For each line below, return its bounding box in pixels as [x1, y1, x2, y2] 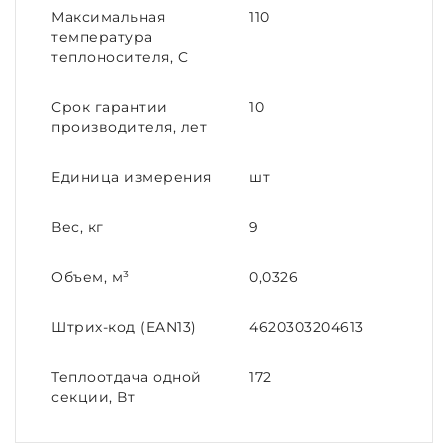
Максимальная [51, 9, 165, 25]
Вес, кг [51, 219, 104, 235]
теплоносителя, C [51, 49, 188, 65]
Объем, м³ [51, 269, 130, 285]
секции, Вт [51, 389, 135, 405]
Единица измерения [51, 169, 212, 185]
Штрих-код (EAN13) [51, 319, 197, 335]
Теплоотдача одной [51, 369, 202, 385]
